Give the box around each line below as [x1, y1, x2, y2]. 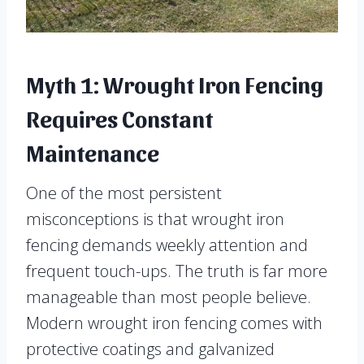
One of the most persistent [26, 182, 222, 205]
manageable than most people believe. [26, 286, 311, 309]
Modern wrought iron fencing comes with [26, 312, 323, 335]
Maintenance [26, 138, 159, 167]
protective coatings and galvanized [26, 338, 275, 361]
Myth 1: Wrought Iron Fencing [26, 70, 323, 98]
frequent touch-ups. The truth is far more [26, 260, 327, 283]
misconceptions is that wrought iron [26, 208, 284, 231]
